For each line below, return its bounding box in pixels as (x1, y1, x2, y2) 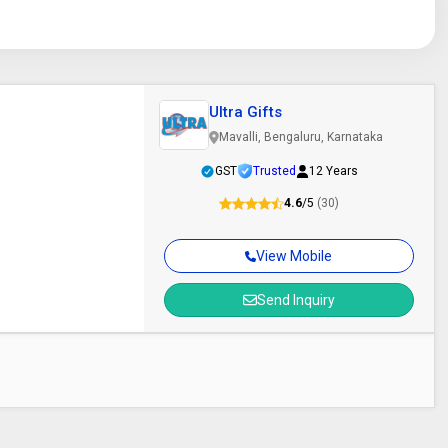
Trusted (252, 164, 296, 178)
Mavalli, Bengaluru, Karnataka (218, 130, 383, 144)
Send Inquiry (256, 292, 335, 308)
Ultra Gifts (208, 103, 282, 121)
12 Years (308, 164, 358, 178)
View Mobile (256, 248, 333, 264)
